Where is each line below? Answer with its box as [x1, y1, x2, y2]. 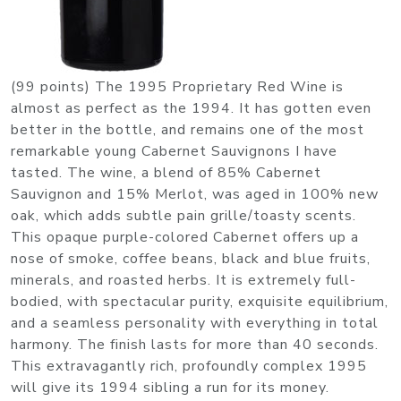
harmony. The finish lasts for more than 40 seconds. [11, 335, 379, 355]
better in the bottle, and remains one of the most [11, 120, 364, 141]
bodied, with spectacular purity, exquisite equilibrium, [11, 292, 388, 312]
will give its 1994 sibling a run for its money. [11, 378, 329, 398]
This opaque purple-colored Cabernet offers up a [11, 227, 359, 248]
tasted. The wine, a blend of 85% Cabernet [11, 163, 321, 183]
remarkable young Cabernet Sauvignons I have [11, 141, 337, 162]
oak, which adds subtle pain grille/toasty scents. [11, 206, 356, 226]
